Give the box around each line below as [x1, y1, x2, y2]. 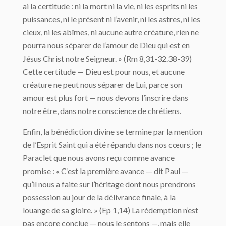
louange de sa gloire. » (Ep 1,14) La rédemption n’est [23, 205, 198, 215]
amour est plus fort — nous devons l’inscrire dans [23, 92, 188, 102]
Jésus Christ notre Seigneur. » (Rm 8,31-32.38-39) [23, 53, 192, 63]
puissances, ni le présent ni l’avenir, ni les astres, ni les [23, 14, 200, 24]
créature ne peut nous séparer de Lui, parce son [23, 79, 182, 89]
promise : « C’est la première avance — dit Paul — [23, 165, 188, 176]
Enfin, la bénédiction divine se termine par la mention [23, 126, 202, 136]
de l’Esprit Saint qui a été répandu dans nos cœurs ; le [23, 139, 201, 149]
